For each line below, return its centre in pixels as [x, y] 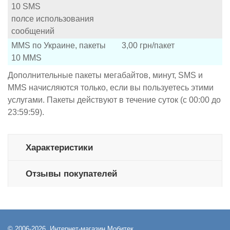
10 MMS [26, 57]
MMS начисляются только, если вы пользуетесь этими [111, 87]
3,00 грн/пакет [148, 45]
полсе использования [53, 18]
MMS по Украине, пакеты [59, 45]
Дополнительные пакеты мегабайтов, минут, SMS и [105, 75]
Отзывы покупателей [71, 174]
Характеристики [59, 147]
